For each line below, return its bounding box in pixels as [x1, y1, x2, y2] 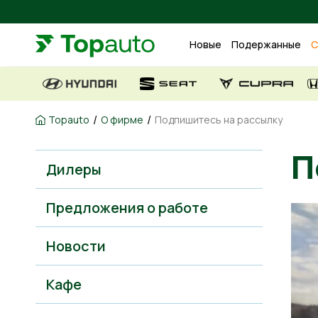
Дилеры [46, 160, 102, 179]
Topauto [48, 113, 89, 126]
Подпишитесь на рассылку [155, 113, 283, 126]
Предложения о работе [46, 198, 208, 217]
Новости [46, 236, 106, 256]
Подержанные [231, 38, 301, 52]
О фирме [101, 113, 143, 126]
